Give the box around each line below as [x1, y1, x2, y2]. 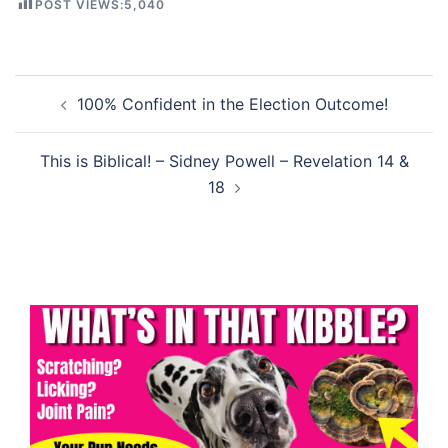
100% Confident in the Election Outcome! [76, 93, 388, 114]
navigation [14, 100, 137, 130]
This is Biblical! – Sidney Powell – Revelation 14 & [39, 150, 409, 171]
